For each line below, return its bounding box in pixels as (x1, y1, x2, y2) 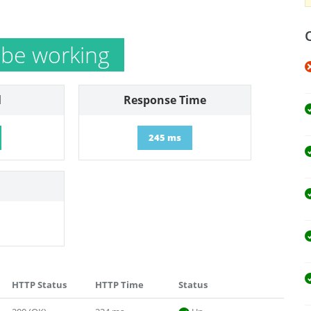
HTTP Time (95, 278, 144, 291)
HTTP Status (12, 278, 67, 291)
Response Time (123, 92, 206, 108)
